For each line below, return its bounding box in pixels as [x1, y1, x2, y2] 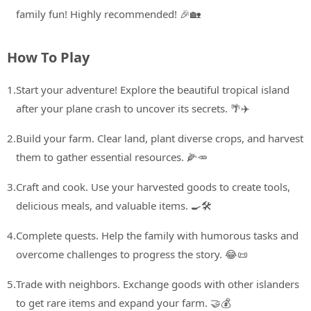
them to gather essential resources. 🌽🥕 [16, 150, 208, 165]
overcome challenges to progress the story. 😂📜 [16, 247, 248, 262]
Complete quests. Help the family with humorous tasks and [16, 228, 299, 243]
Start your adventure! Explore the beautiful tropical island [16, 83, 289, 97]
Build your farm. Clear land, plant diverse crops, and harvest [16, 131, 303, 146]
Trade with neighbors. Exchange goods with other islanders [16, 277, 299, 292]
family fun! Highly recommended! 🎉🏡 [16, 7, 201, 22]
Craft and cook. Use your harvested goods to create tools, [16, 180, 290, 194]
